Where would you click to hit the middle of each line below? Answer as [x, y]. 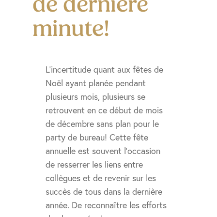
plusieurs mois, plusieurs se [96, 97]
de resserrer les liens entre [94, 164]
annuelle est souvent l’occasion [103, 151]
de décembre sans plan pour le [102, 124]
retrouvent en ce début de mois [104, 110]
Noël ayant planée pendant [96, 83]
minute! [71, 29]
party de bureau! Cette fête [97, 137]
